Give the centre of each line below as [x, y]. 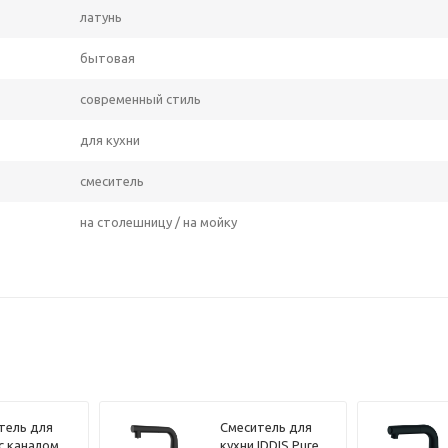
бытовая [107, 57]
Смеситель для [265, 427]
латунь [101, 16]
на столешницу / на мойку [158, 221]
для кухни [110, 139]
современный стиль [140, 98]
